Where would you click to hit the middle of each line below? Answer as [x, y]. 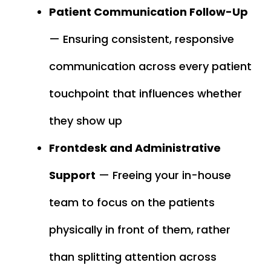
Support [72, 175]
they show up [86, 121]
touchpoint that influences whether [145, 94]
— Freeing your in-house [163, 175]
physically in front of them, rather [140, 230]
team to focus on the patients [132, 203]
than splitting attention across [133, 257]
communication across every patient [150, 67]
